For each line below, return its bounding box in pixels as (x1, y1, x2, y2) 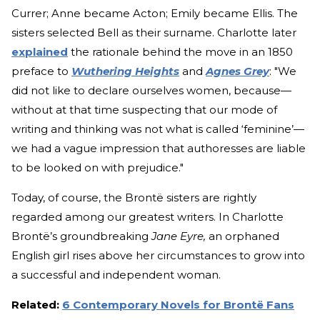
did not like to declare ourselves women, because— (11, 84, 291, 98)
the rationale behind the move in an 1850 (68, 45, 293, 59)
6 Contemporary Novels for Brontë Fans (62, 298, 294, 312)
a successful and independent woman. (11, 268, 224, 282)
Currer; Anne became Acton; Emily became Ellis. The (11, 6, 298, 21)
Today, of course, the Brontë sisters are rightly (11, 191, 256, 205)
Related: (11, 298, 62, 312)
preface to (11, 64, 71, 79)
